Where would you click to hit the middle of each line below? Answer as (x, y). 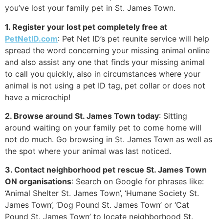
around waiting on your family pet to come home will (103, 127)
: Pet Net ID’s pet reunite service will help (133, 38)
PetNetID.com (31, 38)
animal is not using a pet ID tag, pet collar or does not (105, 85)
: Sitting (173, 116)
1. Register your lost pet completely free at (86, 27)
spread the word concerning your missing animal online (107, 50)
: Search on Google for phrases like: (138, 182)
